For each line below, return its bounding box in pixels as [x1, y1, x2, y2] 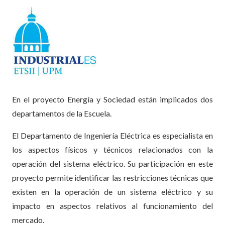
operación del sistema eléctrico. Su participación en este [12, 158, 213, 168]
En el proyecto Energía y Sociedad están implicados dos [12, 94, 213, 104]
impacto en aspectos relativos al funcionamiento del [12, 200, 213, 210]
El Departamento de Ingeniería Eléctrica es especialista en [12, 130, 213, 140]
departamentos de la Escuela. [12, 108, 111, 118]
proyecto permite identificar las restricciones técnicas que [12, 172, 213, 182]
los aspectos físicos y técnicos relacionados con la [12, 144, 213, 154]
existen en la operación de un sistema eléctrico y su [12, 186, 213, 196]
